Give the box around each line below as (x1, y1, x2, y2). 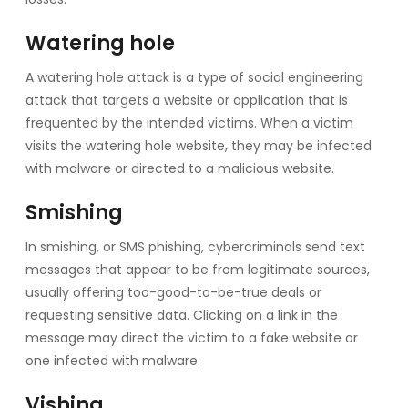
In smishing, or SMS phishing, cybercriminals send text (25, 237, 365, 256)
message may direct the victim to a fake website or (25, 328, 358, 347)
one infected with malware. (25, 351, 200, 370)
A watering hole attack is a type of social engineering (25, 67, 363, 87)
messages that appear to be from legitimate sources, (25, 260, 370, 279)
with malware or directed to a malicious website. (25, 158, 334, 178)
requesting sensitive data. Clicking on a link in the (25, 305, 338, 324)
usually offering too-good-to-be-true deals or (25, 282, 321, 301)
